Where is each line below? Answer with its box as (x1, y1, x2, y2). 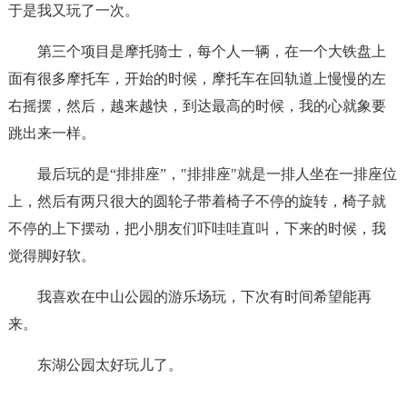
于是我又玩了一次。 (7, 3, 139, 18)
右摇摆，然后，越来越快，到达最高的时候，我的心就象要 (7, 98, 386, 114)
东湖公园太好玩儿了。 (36, 357, 183, 372)
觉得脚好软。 (7, 248, 95, 263)
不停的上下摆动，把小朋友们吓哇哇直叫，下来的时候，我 (7, 221, 386, 236)
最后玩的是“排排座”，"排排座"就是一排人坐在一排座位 (36, 166, 397, 182)
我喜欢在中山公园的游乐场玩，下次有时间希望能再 (36, 289, 372, 304)
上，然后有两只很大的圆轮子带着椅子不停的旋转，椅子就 (7, 194, 386, 209)
